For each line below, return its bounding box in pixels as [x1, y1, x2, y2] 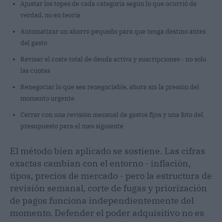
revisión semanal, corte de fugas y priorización [10, 182, 207, 194]
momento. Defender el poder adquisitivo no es [10, 207, 204, 219]
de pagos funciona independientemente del [10, 194, 194, 206]
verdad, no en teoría [20, 10, 80, 19]
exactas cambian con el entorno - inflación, [10, 157, 191, 169]
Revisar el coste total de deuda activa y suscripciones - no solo [20, 55, 206, 63]
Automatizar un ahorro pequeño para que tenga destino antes [20, 27, 206, 36]
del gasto [20, 38, 47, 47]
